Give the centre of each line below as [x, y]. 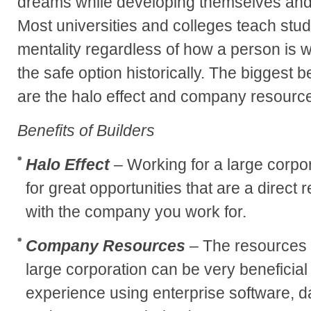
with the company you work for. [136, 211]
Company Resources [106, 245]
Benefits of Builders [86, 130]
